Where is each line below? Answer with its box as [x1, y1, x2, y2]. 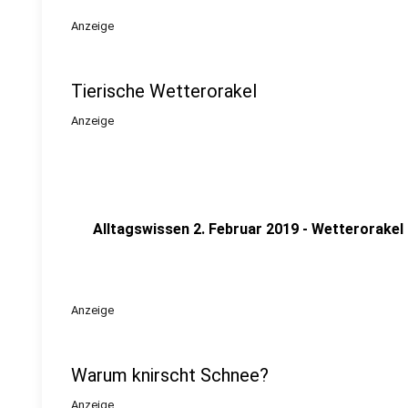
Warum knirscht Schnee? [71, 364, 269, 386]
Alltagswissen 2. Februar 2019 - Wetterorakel [93, 220, 403, 238]
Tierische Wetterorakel [71, 80, 257, 102]
